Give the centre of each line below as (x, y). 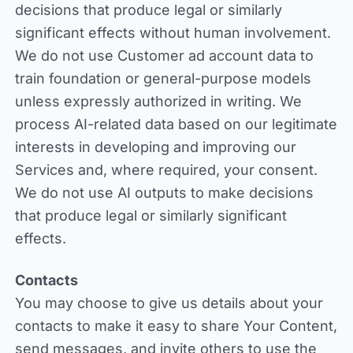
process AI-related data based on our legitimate (176, 124)
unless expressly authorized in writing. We (158, 101)
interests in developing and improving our (155, 147)
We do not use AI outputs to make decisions (164, 193)
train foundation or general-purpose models (163, 78)
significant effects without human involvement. (173, 33)
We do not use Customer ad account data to (164, 56)
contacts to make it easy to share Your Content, (176, 326)
